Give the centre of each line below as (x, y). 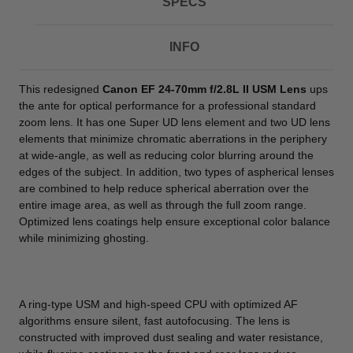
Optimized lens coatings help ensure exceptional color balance (175, 221)
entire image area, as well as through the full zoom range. (163, 204)
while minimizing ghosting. (84, 238)
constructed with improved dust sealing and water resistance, (171, 337)
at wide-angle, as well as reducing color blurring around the (166, 155)
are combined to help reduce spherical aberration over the (164, 188)
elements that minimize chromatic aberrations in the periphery (173, 138)
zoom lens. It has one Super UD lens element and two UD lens (175, 122)
